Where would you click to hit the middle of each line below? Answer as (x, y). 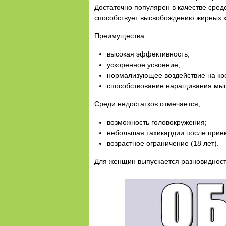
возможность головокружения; (157, 122)
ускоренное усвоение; (144, 65)
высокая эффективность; (148, 54)
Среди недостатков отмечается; (147, 104)
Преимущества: (120, 36)
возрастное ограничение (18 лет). (163, 143)
